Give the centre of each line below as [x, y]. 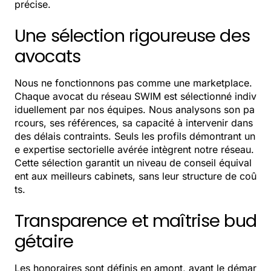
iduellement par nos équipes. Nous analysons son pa [135, 110]
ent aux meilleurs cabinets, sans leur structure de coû [135, 176]
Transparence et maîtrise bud [135, 221]
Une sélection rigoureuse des [132, 36]
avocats [47, 57]
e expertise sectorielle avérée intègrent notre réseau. [134, 150]
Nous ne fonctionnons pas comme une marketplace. [133, 83]
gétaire [44, 242]
